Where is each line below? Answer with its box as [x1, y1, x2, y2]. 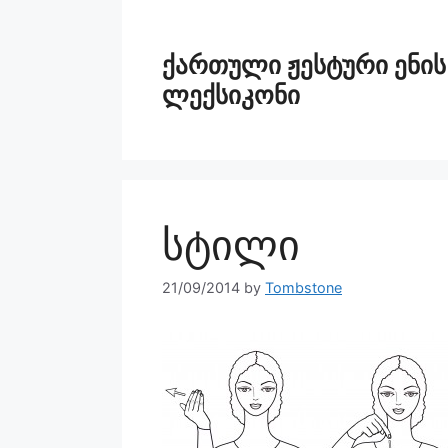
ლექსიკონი [162, 80, 300, 110]
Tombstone [265, 279, 342, 297]
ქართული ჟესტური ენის [162, 50, 446, 80]
